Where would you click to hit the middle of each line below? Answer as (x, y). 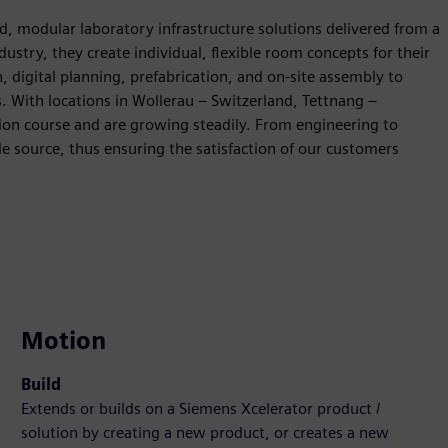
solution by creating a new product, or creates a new (205, 433)
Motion (64, 341)
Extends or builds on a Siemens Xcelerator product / (201, 409)
